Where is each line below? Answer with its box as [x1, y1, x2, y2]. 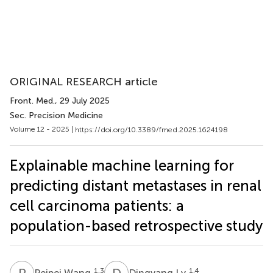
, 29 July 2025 [55, 96, 110, 106]
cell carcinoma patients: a [10, 196, 184, 214]
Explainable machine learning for [10, 156, 234, 174]
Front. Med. [10, 96, 55, 106]
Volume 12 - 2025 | [10, 125, 75, 133]
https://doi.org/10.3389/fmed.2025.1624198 [75, 125, 228, 134]
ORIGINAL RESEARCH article [10, 75, 158, 88]
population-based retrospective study [10, 216, 263, 235]
